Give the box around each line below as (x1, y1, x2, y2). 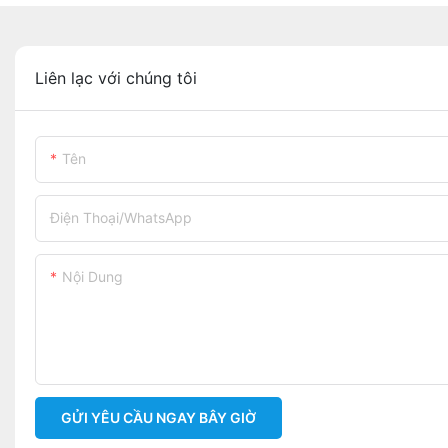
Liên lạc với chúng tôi (35, 68, 197, 89)
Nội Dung (62, 268, 123, 286)
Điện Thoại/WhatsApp (50, 209, 192, 227)
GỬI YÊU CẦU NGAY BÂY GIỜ (61, 409, 256, 427)
